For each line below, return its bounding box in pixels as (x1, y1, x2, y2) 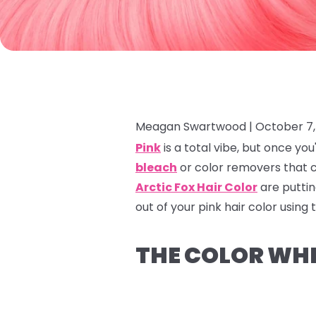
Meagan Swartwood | (135, 118, 255, 135)
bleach (135, 159, 177, 176)
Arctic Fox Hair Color (135, 178, 257, 195)
